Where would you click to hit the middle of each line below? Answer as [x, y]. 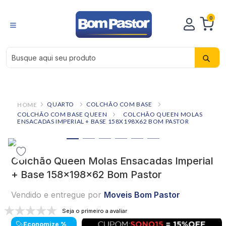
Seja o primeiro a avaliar [95, 211]
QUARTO [61, 104]
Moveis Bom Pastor [142, 194]
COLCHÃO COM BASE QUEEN [62, 114]
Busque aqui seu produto [54, 51]
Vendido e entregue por [56, 194]
